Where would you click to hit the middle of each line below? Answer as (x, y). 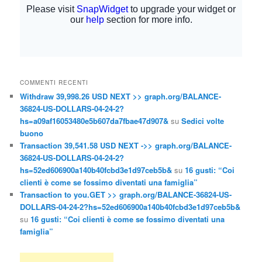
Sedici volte (203, 120)
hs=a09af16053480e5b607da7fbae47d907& (94, 120)
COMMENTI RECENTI (54, 82)
